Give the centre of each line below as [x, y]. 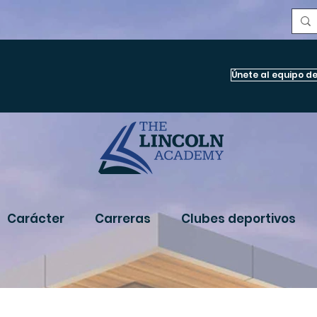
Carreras [123, 219]
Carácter [36, 219]
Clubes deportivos [238, 219]
